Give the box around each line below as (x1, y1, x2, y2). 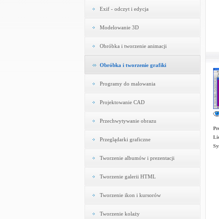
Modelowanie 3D (99, 24, 139, 30)
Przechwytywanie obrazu (99, 118, 156, 124)
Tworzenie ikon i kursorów (99, 192, 161, 198)
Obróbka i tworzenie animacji (99, 43, 167, 49)
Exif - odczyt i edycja (99, 6, 149, 12)
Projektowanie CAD (99, 99, 145, 105)
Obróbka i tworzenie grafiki (99, 62, 166, 68)
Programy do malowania (99, 81, 155, 87)
